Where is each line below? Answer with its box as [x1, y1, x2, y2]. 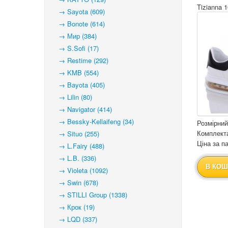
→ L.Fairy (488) [52, 141, 104, 151]
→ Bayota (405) [52, 80, 105, 90]
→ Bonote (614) [52, 19, 105, 28]
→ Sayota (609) [52, 7, 105, 16]
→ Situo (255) [52, 129, 99, 138]
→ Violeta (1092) [52, 165, 108, 175]
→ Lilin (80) [52, 92, 92, 102]
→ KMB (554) [52, 68, 99, 77]
